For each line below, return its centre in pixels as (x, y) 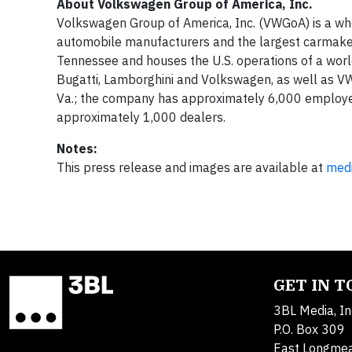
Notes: (77, 148)
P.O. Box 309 (309, 329)
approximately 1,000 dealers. (141, 117)
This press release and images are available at (191, 167)
